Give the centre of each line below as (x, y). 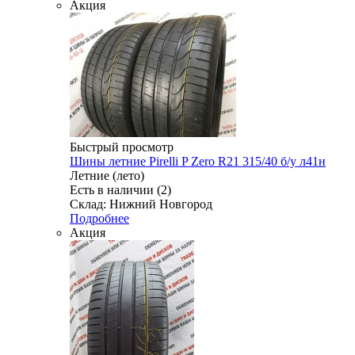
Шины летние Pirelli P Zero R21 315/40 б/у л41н (198, 162)
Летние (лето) (107, 176)
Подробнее (99, 219)
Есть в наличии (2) (120, 190)
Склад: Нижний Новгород (141, 204)
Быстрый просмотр (122, 147)
